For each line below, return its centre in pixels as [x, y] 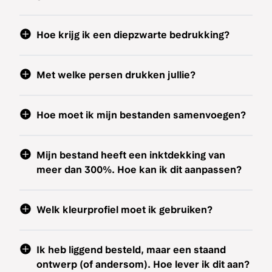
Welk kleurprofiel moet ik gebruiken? [124, 210]
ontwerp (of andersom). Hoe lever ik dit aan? [143, 264]
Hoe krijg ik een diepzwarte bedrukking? [133, 35]
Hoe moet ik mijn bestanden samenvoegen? [141, 115]
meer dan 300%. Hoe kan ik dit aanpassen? [139, 170]
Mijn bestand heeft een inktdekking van [131, 155]
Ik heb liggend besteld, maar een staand [131, 250]
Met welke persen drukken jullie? [116, 75]
